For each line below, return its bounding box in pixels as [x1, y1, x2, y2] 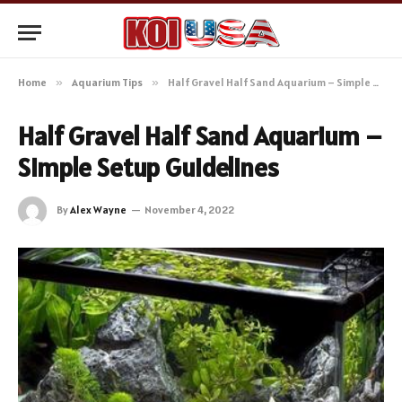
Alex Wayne [70, 202, 127, 216]
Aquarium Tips [72, 75, 143, 89]
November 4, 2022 [144, 202, 234, 216]
